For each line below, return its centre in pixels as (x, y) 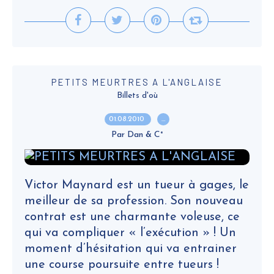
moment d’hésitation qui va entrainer (131, 249)
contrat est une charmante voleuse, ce (132, 217)
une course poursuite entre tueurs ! (122, 265)
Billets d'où (137, 96)
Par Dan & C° (137, 135)
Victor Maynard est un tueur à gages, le (137, 185)
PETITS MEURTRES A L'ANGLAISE (137, 82)
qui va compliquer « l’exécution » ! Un (130, 233)
